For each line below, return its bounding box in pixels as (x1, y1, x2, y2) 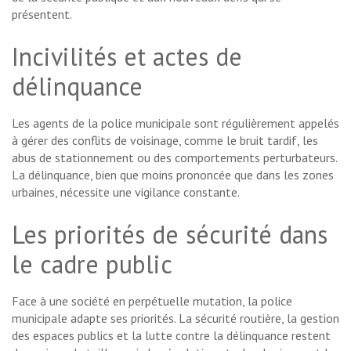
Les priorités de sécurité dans (12, 218, 327, 251)
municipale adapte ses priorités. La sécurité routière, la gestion (12, 310, 339, 327)
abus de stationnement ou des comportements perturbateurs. (12, 150, 337, 166)
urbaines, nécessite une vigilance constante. (12, 184, 240, 201)
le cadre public (12, 248, 172, 281)
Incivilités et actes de (12, 40, 242, 74)
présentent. (12, 6, 72, 23)
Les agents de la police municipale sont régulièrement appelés (12, 115, 339, 132)
